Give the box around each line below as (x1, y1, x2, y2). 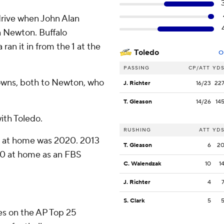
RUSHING (123, 126, 151, 133)
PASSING (123, 64, 149, 71)
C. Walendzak (123, 160, 161, 168)
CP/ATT (188, 64, 210, 71)
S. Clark (123, 197, 145, 205)
